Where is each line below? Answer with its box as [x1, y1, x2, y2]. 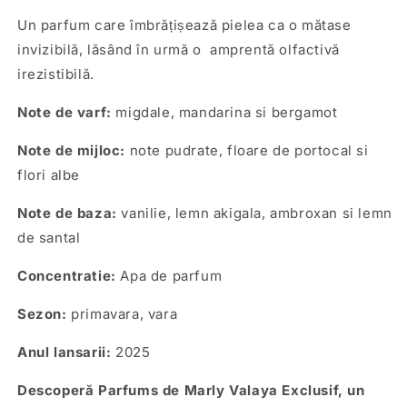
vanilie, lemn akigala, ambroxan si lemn [116, 204, 392, 222]
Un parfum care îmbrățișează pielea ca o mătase [17, 16, 352, 34]
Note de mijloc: [17, 142, 125, 159]
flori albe [17, 166, 80, 184]
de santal [17, 229, 81, 246]
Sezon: [17, 305, 67, 323]
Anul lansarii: [17, 343, 112, 361]
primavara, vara [66, 305, 178, 323]
